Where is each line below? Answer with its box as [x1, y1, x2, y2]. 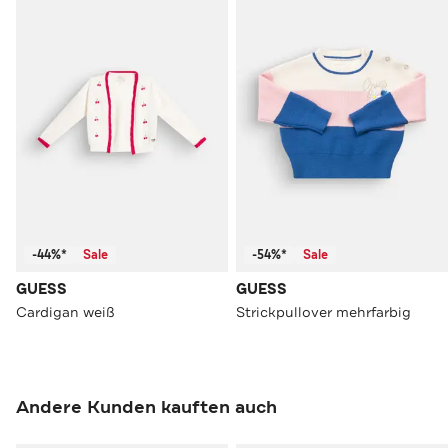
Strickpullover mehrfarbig [236, 303, 411, 322]
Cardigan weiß [16, 303, 115, 322]
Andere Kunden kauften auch [16, 395, 277, 420]
